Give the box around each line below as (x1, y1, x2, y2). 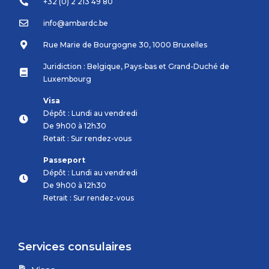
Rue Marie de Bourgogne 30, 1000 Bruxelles (43, 40, 207, 49)
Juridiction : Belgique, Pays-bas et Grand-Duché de (43, 61, 229, 71)
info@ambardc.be (43, 18, 108, 28)
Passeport (43, 155, 85, 165)
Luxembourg (43, 74, 91, 83)
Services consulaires (18, 240, 131, 253)
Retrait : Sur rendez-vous (43, 193, 134, 202)
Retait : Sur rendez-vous (43, 133, 131, 143)
